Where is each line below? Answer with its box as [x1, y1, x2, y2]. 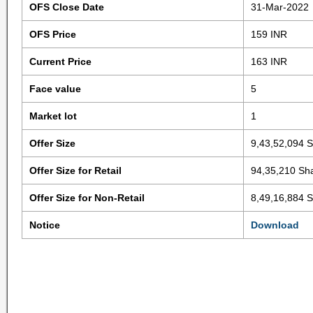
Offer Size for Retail [29, 165, 122, 176]
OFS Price [29, 29, 76, 40]
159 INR [250, 29, 287, 40]
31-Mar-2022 [250, 1, 309, 13]
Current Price [29, 56, 92, 67]
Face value [29, 83, 81, 94]
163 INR [250, 56, 287, 67]
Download [250, 219, 299, 231]
